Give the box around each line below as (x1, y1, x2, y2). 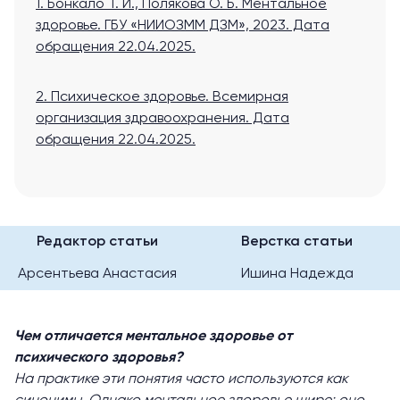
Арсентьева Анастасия (17, 267, 177, 282)
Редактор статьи (36, 235, 158, 250)
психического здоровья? (14, 351, 183, 366)
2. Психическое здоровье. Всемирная (36, 90, 288, 105)
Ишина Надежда (240, 267, 354, 282)
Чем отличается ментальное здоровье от (14, 329, 292, 345)
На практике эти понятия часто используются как (14, 372, 348, 387)
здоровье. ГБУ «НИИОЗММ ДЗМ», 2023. (36, 19, 289, 34)
